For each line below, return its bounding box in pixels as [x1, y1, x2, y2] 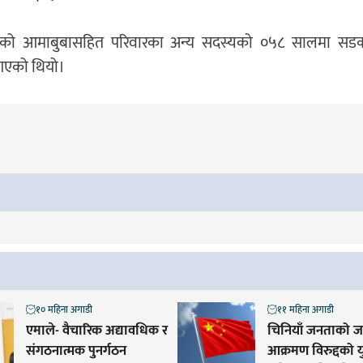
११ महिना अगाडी [276, 301, 334, 318]
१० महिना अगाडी [36, 301, 93, 318]
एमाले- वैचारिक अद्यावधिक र [26, 318, 169, 342]
